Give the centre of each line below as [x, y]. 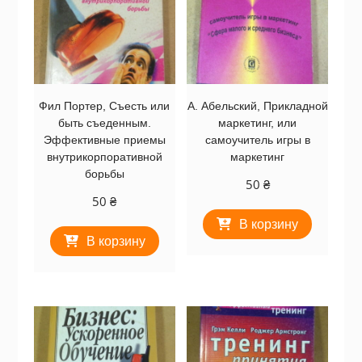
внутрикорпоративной [104, 156]
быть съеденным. [104, 122]
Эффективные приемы [104, 139]
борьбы [104, 173]
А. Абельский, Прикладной [257, 105]
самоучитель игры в [257, 139]
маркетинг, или [258, 122]
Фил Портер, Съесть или [105, 105]
